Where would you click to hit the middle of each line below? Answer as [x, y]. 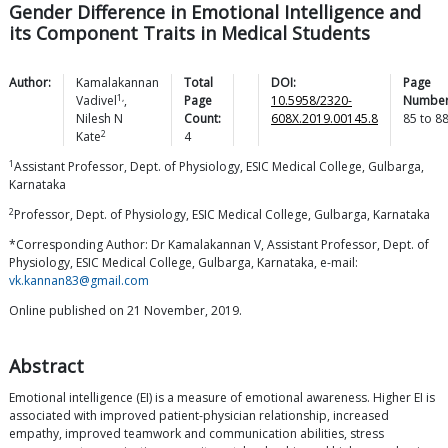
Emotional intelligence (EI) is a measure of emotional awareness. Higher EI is [222, 398]
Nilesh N [99, 119]
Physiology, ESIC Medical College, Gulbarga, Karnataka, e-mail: [183, 263]
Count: [202, 119]
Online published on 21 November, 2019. [125, 311]
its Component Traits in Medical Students [189, 33]
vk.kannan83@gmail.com [79, 281]
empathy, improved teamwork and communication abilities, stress [196, 434]
